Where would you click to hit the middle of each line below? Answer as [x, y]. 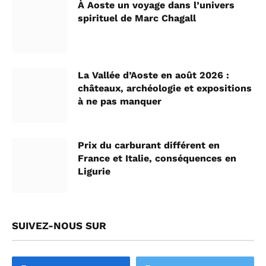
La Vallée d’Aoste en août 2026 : [153, 75]
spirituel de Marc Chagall [137, 18]
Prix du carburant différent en [149, 145]
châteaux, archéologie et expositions [165, 88]
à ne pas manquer [120, 102]
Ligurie [94, 172]
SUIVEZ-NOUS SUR [59, 226]
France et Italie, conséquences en [157, 159]
